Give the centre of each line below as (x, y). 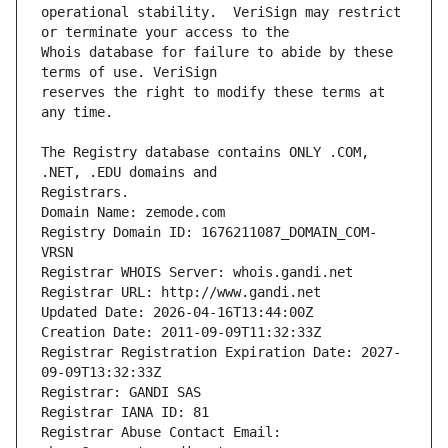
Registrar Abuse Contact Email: (161, 432)
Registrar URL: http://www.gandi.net (181, 292)
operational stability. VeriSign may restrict (221, 12)
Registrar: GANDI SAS (121, 392)
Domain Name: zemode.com (133, 212)
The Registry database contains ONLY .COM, (205, 152)
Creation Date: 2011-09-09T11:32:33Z (181, 332)
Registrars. (85, 192)
